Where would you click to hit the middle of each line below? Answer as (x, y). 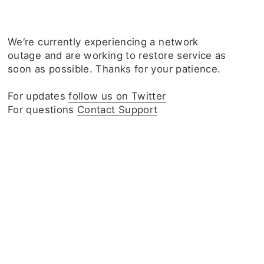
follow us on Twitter (117, 96)
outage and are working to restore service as (117, 55)
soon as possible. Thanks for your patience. (114, 69)
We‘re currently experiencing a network (103, 42)
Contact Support (118, 110)
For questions (43, 110)
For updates (38, 96)
